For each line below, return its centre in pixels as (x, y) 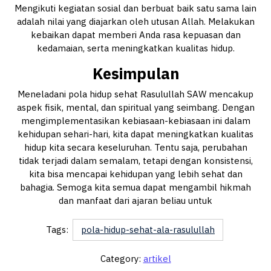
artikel (157, 259)
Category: (122, 259)
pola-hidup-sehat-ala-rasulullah (148, 230)
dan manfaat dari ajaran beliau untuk (135, 201)
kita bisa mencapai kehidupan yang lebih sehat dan (135, 174)
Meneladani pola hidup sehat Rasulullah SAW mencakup (135, 94)
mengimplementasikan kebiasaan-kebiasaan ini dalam (135, 121)
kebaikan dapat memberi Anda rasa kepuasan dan (135, 35)
